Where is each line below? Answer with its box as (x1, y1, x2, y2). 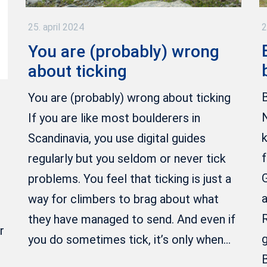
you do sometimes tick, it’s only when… (27, 232, 231, 247)
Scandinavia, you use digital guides (27, 131, 206, 145)
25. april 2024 (27, 21, 84, 33)
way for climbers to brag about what (27, 191, 219, 206)
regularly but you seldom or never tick (27, 151, 226, 166)
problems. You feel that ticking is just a (27, 171, 231, 186)
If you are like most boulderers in (27, 110, 200, 125)
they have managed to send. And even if (27, 212, 235, 226)
